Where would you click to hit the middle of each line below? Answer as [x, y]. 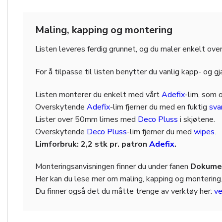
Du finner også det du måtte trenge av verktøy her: [125, 192]
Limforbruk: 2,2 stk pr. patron [92, 144]
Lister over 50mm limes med [86, 119]
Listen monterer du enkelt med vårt [98, 94]
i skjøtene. [196, 119]
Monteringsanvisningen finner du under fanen [113, 167]
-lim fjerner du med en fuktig [160, 107]
